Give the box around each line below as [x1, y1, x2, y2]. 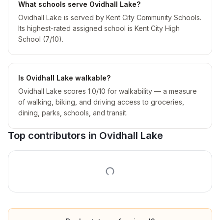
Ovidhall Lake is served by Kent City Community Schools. [18, 13, 201, 22]
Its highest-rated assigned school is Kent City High [18, 24, 180, 32]
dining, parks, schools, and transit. [18, 109, 128, 117]
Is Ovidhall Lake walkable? [18, 74, 110, 82]
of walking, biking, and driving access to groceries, [18, 98, 184, 106]
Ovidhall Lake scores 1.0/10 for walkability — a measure [18, 87, 197, 95]
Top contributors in [8, 130, 99, 141]
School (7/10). [18, 35, 63, 43]
